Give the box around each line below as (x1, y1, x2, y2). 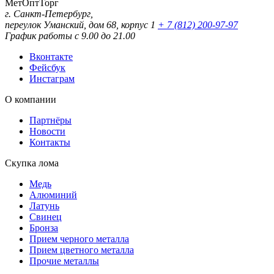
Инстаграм (29, 73, 75, 84)
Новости (29, 125, 65, 136)
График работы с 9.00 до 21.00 (5, 30, 135, 41)
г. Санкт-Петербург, (5, 8, 93, 19)
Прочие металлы (29, 255, 99, 266)
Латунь (29, 200, 59, 211)
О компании (5, 94, 56, 105)
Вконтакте (29, 51, 73, 62)
